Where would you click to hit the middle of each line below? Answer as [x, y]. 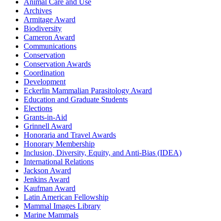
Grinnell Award [48, 126]
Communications [50, 46]
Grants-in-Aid [45, 117]
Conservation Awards [57, 64]
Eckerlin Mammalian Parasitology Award [88, 90]
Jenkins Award [47, 179]
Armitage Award [50, 19]
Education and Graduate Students [76, 99]
